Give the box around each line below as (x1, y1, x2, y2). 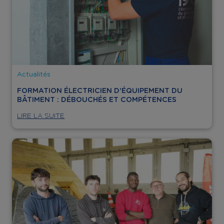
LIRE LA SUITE (17, 112, 65, 120)
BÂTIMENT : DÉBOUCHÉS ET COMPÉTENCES (17, 95, 177, 103)
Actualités (17, 70, 51, 78)
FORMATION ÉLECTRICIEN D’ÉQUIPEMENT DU (17, 86, 183, 94)
